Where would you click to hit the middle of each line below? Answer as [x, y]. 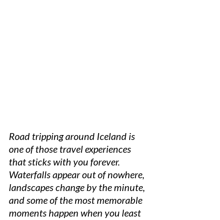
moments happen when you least [76, 212]
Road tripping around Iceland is [73, 136]
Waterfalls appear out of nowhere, [78, 174]
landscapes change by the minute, [78, 187]
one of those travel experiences [71, 149]
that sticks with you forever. [65, 161]
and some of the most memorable [77, 200]
